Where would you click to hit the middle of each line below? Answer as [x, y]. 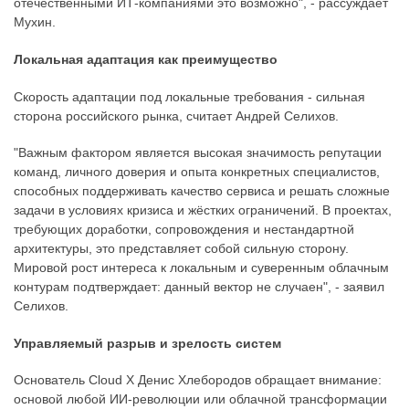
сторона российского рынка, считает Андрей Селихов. [176, 115]
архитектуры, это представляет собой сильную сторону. [181, 249]
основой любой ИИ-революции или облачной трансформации [200, 399]
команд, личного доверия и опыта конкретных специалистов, [197, 172]
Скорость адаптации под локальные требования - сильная [189, 96]
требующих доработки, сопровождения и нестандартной [184, 230]
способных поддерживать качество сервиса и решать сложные [202, 191]
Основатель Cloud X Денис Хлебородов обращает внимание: [198, 380]
